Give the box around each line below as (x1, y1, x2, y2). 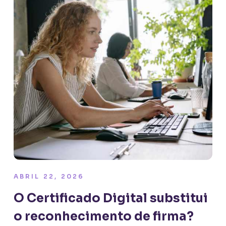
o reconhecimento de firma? (13, 209, 194, 224)
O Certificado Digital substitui (13, 191, 208, 206)
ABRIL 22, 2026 (13, 173, 85, 180)
